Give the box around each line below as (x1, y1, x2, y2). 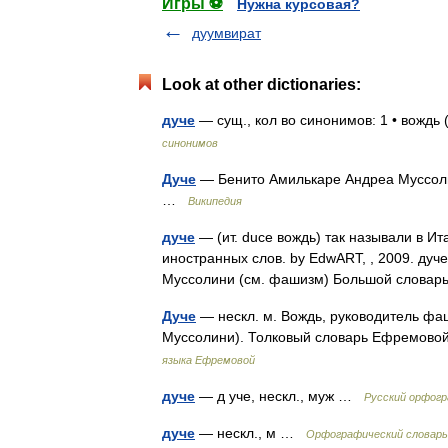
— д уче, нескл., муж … (195, 388, 364, 404)
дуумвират (192, 25, 261, 41)
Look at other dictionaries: (162, 76, 361, 93)
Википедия (188, 195, 242, 207)
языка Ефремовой (162, 354, 255, 366)
